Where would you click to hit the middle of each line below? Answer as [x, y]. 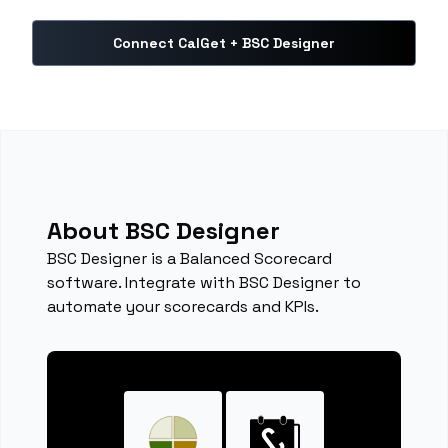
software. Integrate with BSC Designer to [204, 282]
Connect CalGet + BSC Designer [224, 43]
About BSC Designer [164, 230]
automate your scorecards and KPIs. [183, 306]
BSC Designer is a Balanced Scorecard [190, 258]
